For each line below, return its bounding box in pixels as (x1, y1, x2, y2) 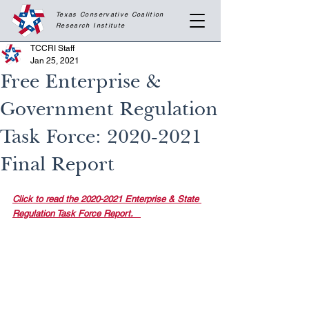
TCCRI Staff (30, 43, 74, 53)
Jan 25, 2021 (30, 56, 79, 66)
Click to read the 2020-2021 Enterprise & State (12, 194, 201, 204)
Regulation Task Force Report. (12, 208, 135, 219)
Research (56, 21, 94, 30)
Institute (93, 21, 126, 30)
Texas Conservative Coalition (56, 10, 164, 19)
